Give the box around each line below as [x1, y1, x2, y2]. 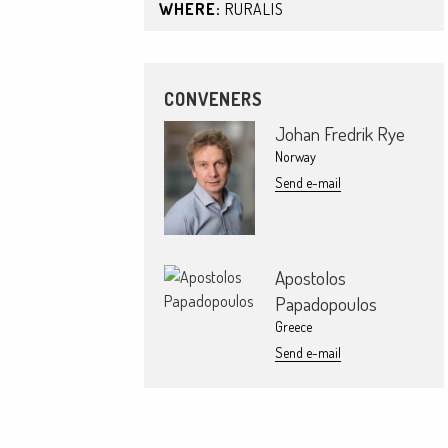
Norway [274, 148, 316, 165]
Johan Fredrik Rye [274, 121, 405, 146]
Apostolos [274, 264, 346, 290]
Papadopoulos [274, 290, 377, 316]
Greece [274, 317, 312, 335]
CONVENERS [164, 88, 263, 110]
